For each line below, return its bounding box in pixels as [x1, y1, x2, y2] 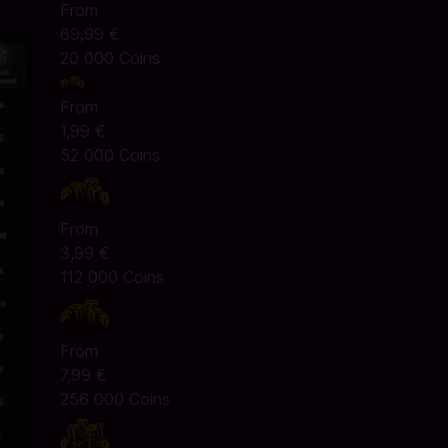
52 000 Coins [59, 145, 160, 165]
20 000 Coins [59, 48, 160, 68]
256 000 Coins [59, 389, 170, 409]
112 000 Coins [59, 267, 164, 287]
